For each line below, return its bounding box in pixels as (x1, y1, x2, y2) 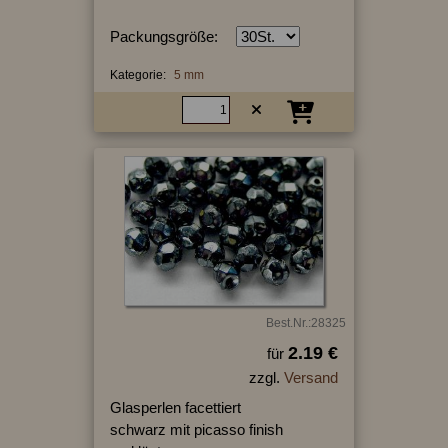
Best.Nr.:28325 (265, 315, 346, 330)
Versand (283, 368, 338, 386)
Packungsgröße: (109, 27, 218, 45)
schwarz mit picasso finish (109, 420, 283, 438)
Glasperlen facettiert (109, 398, 241, 416)
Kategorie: (109, 67, 166, 82)
